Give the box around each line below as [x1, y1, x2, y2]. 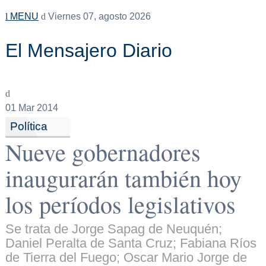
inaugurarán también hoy [5, 162, 242, 194]
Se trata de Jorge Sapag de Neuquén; [5, 221, 222, 237]
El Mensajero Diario [5, 40, 172, 61]
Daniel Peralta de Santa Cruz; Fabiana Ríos [5, 236, 256, 251]
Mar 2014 [15, 103, 58, 113]
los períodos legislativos [5, 188, 236, 220]
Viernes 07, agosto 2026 [45, 11, 151, 21]
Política [9, 119, 47, 132]
